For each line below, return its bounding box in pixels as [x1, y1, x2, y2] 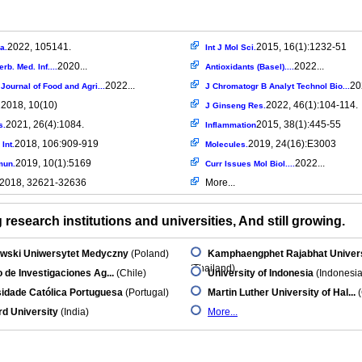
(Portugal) [123, 287, 169, 298]
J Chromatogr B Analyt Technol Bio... [205, 82, 350, 90]
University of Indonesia [208, 267, 314, 279]
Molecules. [205, 140, 248, 149]
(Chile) [114, 267, 146, 279]
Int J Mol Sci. [205, 43, 256, 52]
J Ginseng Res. [205, 101, 266, 110]
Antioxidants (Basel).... [205, 62, 294, 71]
